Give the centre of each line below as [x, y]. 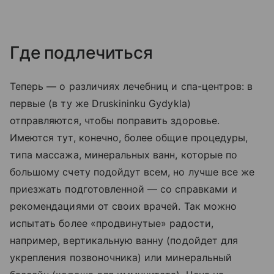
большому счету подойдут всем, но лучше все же [132, 172]
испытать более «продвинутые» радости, [112, 223]
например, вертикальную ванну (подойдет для [124, 240]
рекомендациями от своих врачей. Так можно [123, 206]
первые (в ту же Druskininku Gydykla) [100, 103]
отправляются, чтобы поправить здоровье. [115, 120]
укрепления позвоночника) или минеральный [121, 257]
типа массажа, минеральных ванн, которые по [124, 154]
